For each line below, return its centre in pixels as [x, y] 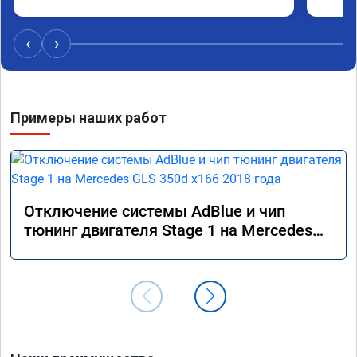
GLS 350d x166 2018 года [115, 249]
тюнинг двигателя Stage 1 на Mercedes [168, 230]
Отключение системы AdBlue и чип [155, 211]
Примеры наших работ [88, 117]
